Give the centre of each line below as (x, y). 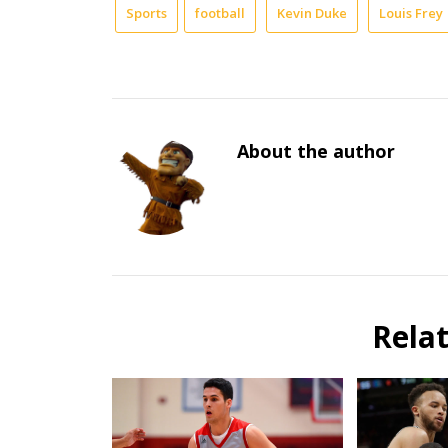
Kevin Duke (312, 12)
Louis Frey (411, 12)
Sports (146, 12)
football (220, 12)
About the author (316, 151)
